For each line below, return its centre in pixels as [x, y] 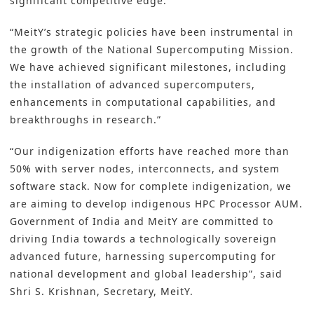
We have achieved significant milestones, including [148, 67]
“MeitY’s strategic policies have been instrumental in [152, 32]
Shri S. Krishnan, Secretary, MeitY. [102, 292]
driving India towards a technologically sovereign [143, 239]
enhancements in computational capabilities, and [143, 102]
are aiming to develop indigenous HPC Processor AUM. [156, 204]
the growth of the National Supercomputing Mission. [152, 50]
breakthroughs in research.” [86, 120]
